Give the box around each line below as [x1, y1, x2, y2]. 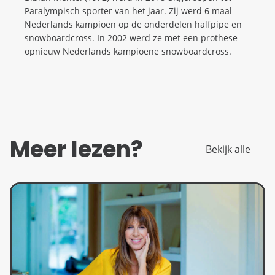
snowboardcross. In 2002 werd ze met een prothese [25, 32, 238, 44]
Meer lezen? [10, 134, 143, 166]
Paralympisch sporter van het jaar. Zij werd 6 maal [25, 5, 232, 17]
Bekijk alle [206, 142, 250, 157]
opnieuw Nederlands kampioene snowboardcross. [25, 45, 231, 58]
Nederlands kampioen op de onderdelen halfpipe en [25, 18, 242, 31]
